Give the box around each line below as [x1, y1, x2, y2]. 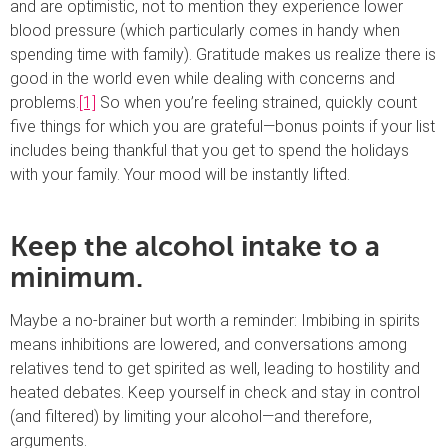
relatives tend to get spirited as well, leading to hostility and [10, 359, 420, 379]
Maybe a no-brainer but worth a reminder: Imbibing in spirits [10, 311, 420, 331]
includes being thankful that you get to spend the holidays [10, 141, 409, 161]
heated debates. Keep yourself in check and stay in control [10, 383, 420, 403]
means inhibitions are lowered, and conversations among [10, 335, 407, 355]
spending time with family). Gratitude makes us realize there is [10, 45, 436, 65]
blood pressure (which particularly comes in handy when [10, 21, 400, 41]
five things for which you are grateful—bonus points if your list [10, 117, 435, 137]
